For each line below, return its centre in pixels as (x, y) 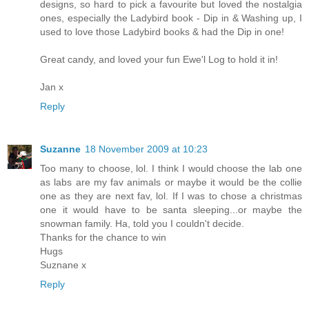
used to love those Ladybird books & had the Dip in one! (162, 32)
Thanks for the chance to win (103, 238)
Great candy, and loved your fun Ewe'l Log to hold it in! (159, 60)
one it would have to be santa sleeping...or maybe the (171, 210)
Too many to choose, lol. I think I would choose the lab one (171, 169)
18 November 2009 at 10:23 (146, 149)
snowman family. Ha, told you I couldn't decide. (142, 224)
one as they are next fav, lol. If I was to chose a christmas (171, 196)
